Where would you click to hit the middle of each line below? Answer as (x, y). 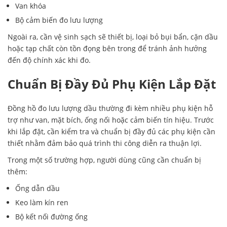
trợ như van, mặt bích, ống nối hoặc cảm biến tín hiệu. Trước (111, 120)
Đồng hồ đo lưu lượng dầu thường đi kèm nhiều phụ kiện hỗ (110, 108)
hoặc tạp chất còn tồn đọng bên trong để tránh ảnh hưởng (107, 48)
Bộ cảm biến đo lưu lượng (59, 20)
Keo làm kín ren (42, 203)
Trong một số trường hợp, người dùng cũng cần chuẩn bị (104, 160)
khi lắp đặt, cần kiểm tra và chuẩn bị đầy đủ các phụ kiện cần (111, 132)
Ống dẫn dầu (37, 188)
